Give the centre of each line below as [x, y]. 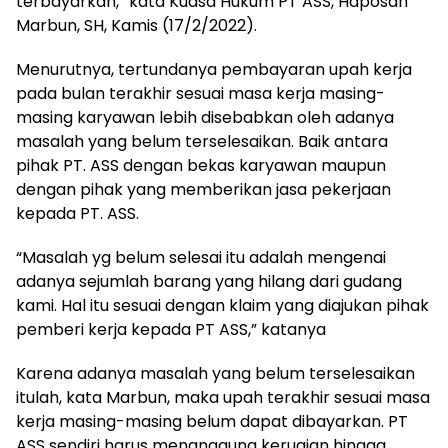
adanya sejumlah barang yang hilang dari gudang [209, 282]
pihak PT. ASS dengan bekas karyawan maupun [201, 166]
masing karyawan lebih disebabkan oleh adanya [205, 118]
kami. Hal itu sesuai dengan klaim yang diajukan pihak [222, 306]
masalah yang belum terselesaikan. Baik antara [202, 142]
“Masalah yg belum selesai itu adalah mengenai [201, 258]
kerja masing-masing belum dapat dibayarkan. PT [212, 422]
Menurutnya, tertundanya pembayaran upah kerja [214, 70]
